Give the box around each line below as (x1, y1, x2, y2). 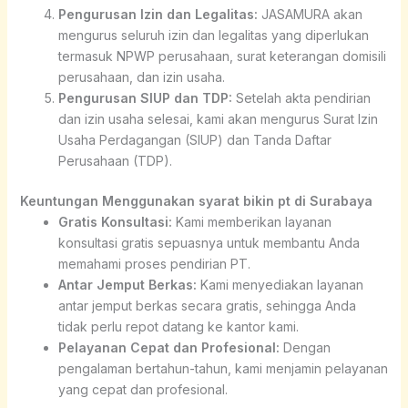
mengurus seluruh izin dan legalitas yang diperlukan (57, 26, 369, 43)
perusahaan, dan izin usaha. (57, 68, 225, 85)
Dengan (279, 339, 331, 355)
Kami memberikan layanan (171, 213, 331, 229)
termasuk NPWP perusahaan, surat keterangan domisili (57, 47, 386, 64)
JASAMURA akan (257, 5, 362, 22)
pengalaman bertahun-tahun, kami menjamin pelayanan (57, 360, 388, 376)
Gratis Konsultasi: (57, 213, 172, 229)
